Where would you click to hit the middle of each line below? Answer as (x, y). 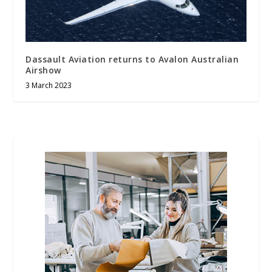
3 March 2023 (49, 86)
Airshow (43, 70)
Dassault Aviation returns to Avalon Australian (132, 59)
